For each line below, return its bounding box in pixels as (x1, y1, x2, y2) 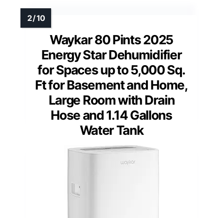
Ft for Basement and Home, (35, 77, 188, 93)
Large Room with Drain (48, 92, 175, 108)
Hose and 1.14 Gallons (51, 108, 172, 123)
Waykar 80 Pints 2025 (50, 32, 173, 48)
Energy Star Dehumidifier (41, 47, 182, 63)
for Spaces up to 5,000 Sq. (37, 62, 185, 78)
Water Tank (79, 123, 144, 138)
